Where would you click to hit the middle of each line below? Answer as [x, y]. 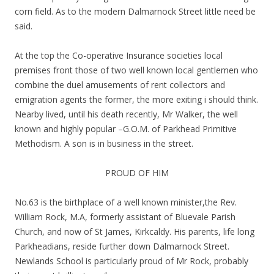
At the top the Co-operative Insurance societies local [119, 56]
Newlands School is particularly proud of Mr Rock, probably [131, 261]
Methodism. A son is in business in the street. [104, 144]
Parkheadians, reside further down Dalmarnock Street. [122, 246]
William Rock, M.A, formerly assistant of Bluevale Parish [125, 217]
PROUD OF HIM [137, 173]
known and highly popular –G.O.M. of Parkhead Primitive [126, 129]
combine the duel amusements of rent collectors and [120, 85]
